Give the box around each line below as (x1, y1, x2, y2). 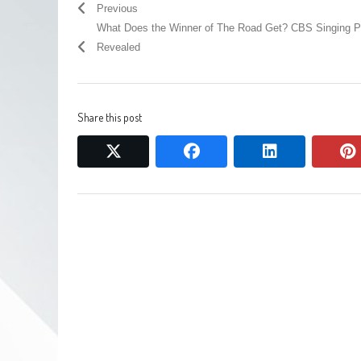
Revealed (97, 40, 140, 53)
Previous (97, 2, 138, 15)
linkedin (276, 141, 330, 160)
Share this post (77, 110, 142, 124)
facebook (198, 141, 264, 160)
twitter (120, 141, 164, 160)
